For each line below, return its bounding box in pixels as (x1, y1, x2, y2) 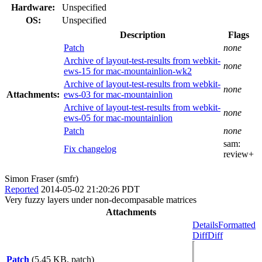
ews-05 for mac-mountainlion (64, 112, 173, 123)
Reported (5, 184, 39, 194)
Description (119, 29, 166, 40)
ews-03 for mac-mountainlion (64, 89, 173, 99)
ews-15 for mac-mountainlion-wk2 (64, 65, 192, 76)
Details (192, 219, 218, 230)
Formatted (218, 219, 256, 230)
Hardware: (11, 2, 55, 12)
